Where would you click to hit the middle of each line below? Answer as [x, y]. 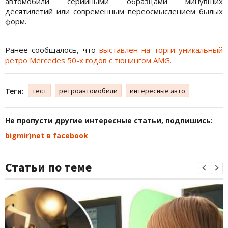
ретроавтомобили [88, 91]
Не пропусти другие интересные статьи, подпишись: [109, 121]
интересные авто [158, 91]
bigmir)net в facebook [47, 136]
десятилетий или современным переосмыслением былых [114, 11]
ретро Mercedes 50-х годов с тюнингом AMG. [88, 60]
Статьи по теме [48, 167]
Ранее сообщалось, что [52, 50]
